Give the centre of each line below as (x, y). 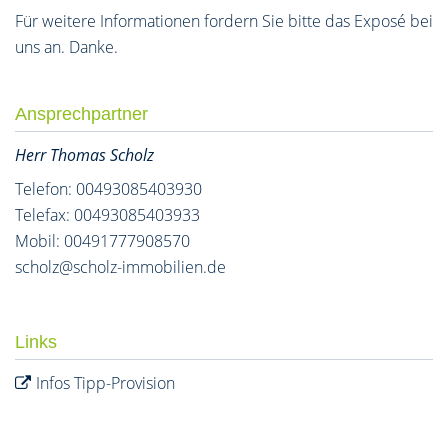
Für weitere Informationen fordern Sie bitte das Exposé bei (224, 21)
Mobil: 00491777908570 (102, 241)
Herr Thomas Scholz (84, 155)
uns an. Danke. (66, 47)
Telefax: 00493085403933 (107, 215)
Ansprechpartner (81, 114)
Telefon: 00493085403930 (108, 189)
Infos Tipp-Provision (105, 383)
